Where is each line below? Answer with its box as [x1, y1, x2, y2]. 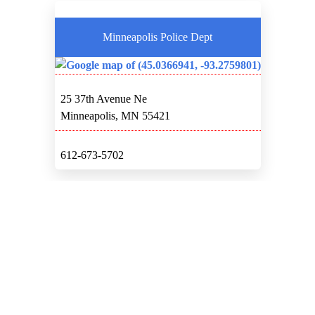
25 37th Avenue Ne [60, 92, 147, 105]
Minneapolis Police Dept [103, 30, 212, 43]
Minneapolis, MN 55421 [60, 109, 170, 122]
